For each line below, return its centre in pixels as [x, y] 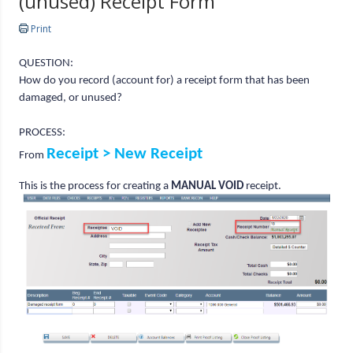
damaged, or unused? [71, 98]
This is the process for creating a [95, 187]
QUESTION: [46, 64]
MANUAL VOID [208, 187]
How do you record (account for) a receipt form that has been [165, 81]
